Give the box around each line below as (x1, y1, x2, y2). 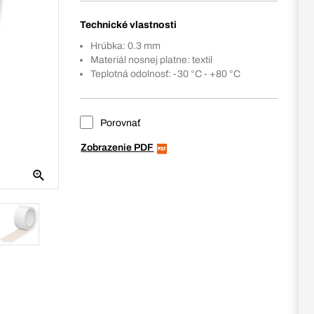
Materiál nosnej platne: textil (90, 55, 213, 65)
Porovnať (98, 118, 141, 128)
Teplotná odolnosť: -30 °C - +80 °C (90, 69, 241, 79)
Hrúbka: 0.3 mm (90, 41, 161, 51)
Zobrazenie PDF (81, 142, 154, 153)
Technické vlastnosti (80, 20, 177, 30)
